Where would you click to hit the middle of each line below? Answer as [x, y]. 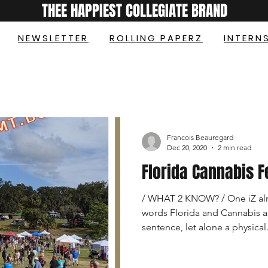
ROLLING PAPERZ [156, 38]
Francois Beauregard [200, 137]
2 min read [234, 147]
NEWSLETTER [53, 38]
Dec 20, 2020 [187, 147]
